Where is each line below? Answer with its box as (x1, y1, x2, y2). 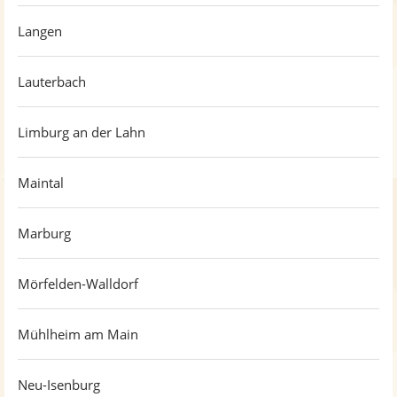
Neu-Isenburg (18, 376, 100, 393)
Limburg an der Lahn (18, 123, 145, 141)
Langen (18, 22, 62, 40)
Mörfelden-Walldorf (18, 275, 138, 292)
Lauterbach (18, 73, 86, 90)
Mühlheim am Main (18, 325, 138, 343)
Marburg (18, 224, 71, 242)
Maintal (18, 174, 64, 191)
